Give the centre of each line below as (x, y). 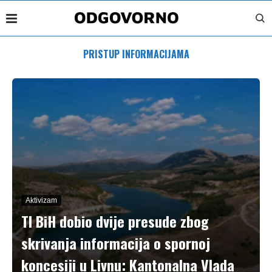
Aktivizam (41, 200)
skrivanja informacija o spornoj (116, 243)
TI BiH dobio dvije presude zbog (115, 221)
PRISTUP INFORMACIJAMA (136, 54)
